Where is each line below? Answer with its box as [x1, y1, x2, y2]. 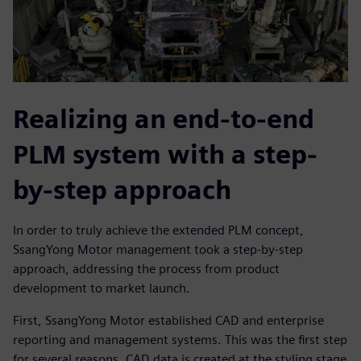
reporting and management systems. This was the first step [13, 332, 347, 348]
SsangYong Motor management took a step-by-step [13, 242, 303, 258]
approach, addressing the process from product [13, 261, 280, 277]
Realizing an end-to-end [13, 103, 314, 135]
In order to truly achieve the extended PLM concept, [13, 222, 304, 239]
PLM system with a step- [13, 139, 317, 171]
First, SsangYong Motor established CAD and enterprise [13, 313, 324, 329]
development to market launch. [13, 280, 190, 297]
